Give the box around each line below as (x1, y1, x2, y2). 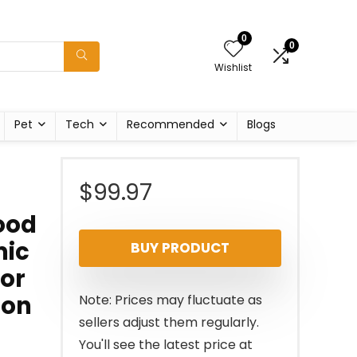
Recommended (127, 116, 214, 132)
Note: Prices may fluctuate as (79, 291, 262, 309)
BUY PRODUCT (131, 238, 229, 257)
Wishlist (214, 61, 252, 74)
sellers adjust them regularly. (79, 313, 259, 331)
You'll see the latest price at (79, 335, 253, 354)
